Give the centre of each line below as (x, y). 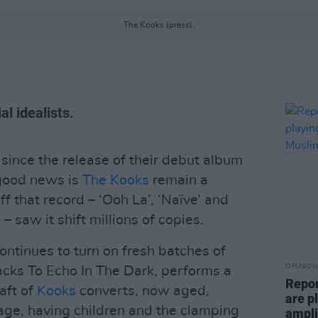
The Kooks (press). (159, 25)
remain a (179, 180)
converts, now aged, (143, 291)
